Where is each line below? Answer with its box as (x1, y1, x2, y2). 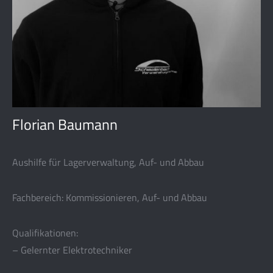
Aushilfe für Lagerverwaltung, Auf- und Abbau (12, 155, 204, 169)
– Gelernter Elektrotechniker (12, 243, 132, 257)
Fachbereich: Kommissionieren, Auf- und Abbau (12, 190, 207, 205)
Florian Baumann (12, 113, 118, 135)
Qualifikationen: (12, 225, 78, 240)
